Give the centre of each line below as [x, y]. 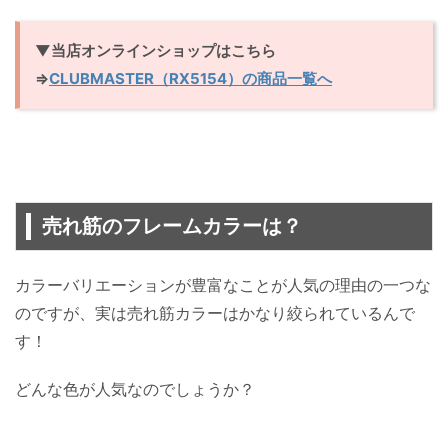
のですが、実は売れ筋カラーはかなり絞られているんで [215, 312]
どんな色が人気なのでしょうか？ [135, 388]
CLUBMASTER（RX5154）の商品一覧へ [190, 78]
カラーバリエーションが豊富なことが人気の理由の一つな [223, 284]
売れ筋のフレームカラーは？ [172, 225]
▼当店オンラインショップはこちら [155, 50]
